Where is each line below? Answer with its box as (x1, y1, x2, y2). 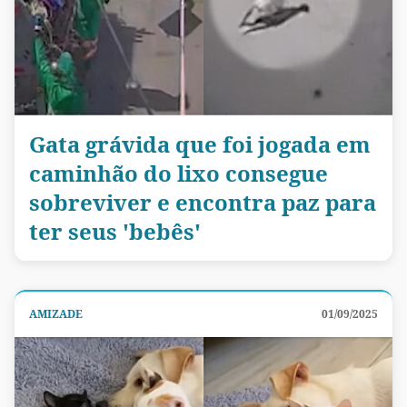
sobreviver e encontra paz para (29, 187, 376, 218)
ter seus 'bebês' (29, 216, 201, 247)
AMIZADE (29, 306, 83, 323)
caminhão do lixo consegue (29, 158, 328, 189)
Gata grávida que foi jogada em (29, 129, 371, 160)
